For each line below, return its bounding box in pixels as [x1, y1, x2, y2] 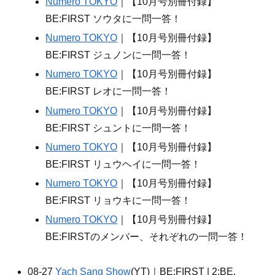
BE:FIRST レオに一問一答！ [45, 86, 172, 97]
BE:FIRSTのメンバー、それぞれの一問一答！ [45, 231, 248, 242]
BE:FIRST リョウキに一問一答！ [45, 195, 192, 206]
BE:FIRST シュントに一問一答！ [45, 122, 192, 133]
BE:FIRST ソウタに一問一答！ [45, 14, 182, 25]
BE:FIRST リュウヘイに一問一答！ [45, 158, 201, 169]
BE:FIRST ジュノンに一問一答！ [45, 50, 192, 61]
